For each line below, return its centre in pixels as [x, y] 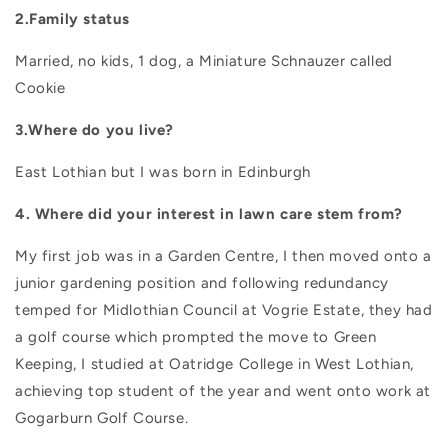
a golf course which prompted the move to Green [196, 337]
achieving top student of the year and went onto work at [223, 391]
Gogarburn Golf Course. [102, 418]
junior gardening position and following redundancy [202, 283]
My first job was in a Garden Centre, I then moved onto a [223, 256]
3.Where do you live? [94, 130]
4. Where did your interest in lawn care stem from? [209, 214]
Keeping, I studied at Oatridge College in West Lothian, [215, 364]
